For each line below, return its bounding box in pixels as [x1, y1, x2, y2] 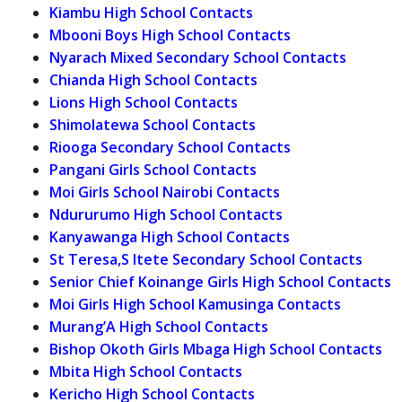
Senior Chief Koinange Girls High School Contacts [49, 271, 391, 292]
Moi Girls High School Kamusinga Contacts [49, 293, 341, 314]
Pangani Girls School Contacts [49, 159, 257, 179]
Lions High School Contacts [49, 92, 238, 112]
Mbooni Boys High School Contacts [49, 24, 291, 45]
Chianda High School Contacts [49, 69, 258, 90]
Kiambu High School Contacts [49, 2, 253, 22]
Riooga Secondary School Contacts [49, 136, 291, 157]
